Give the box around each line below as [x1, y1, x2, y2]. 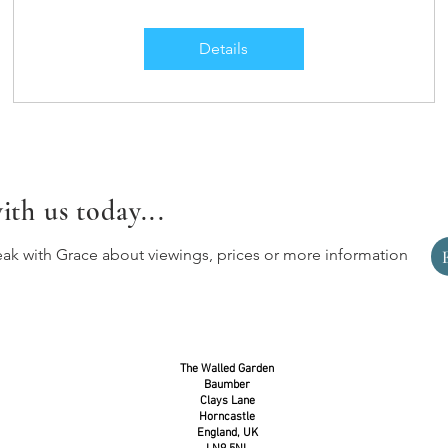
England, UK [196, 426, 258, 441]
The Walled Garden [180, 362, 274, 377]
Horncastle [199, 410, 255, 425]
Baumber [204, 378, 250, 393]
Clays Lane [199, 394, 255, 409]
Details [199, 39, 249, 59]
